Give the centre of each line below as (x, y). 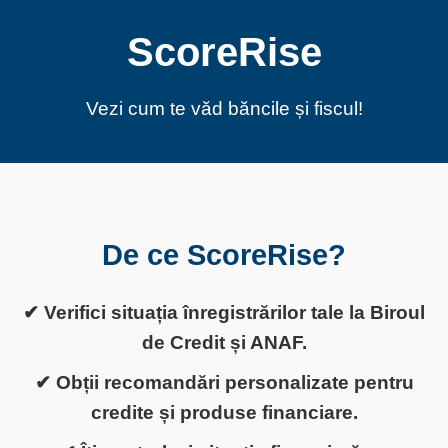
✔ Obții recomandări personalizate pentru (224, 383)
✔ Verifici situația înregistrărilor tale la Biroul (224, 313)
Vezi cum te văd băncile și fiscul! (224, 108)
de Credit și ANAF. (224, 343)
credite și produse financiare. (224, 413)
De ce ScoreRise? (224, 255)
